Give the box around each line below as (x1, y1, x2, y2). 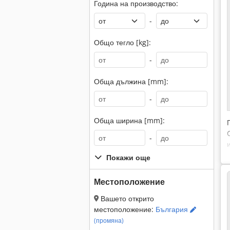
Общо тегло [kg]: (94, 37, 151, 47)
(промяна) (94, 216, 124, 225)
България (156, 204, 190, 214)
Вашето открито (99, 194, 154, 203)
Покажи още (106, 152, 150, 162)
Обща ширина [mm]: (94, 116, 165, 125)
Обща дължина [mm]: (94, 76, 168, 86)
